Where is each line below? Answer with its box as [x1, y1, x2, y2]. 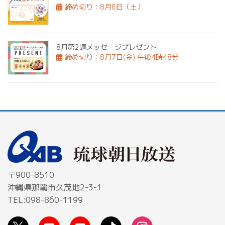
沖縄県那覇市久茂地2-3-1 [8, 182, 102, 193]
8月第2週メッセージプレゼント [56, 42, 157, 52]
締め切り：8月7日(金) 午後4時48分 [65, 52, 179, 62]
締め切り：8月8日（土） [65, 2, 144, 12]
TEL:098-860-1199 [8, 194, 83, 206]
